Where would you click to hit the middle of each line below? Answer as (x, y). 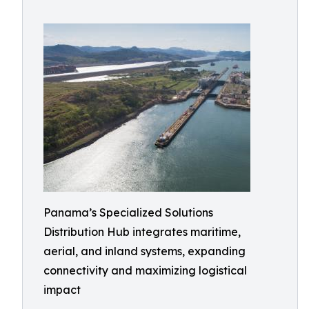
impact (62, 290)
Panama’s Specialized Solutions (128, 212)
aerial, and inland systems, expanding (144, 251)
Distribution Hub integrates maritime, (142, 232)
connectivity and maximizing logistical (145, 270)
